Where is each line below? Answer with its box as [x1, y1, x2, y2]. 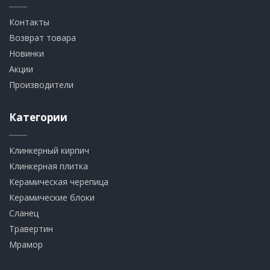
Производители [9, 78, 74, 90]
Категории [9, 110, 67, 124]
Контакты [9, 16, 49, 28]
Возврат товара [9, 31, 76, 43]
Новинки [9, 47, 44, 59]
